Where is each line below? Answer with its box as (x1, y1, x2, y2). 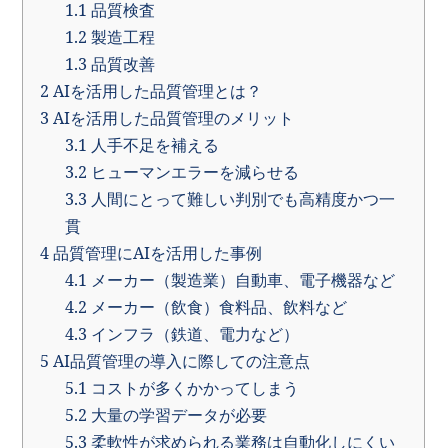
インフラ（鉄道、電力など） (86, 323, 299, 346)
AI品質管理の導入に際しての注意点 (49, 350, 311, 373)
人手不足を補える (86, 134, 219, 157)
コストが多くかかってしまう (86, 377, 299, 400)
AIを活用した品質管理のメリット (49, 107, 295, 130)
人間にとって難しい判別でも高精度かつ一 (86, 188, 395, 211)
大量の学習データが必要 (86, 404, 267, 427)
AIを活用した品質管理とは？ (49, 80, 263, 103)
